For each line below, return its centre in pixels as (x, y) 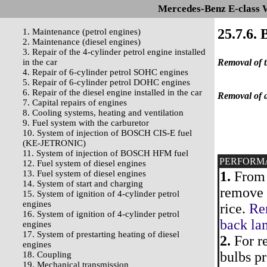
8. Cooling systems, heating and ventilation (103, 113)
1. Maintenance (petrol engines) (82, 32)
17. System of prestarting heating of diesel (101, 234)
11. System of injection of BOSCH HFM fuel (105, 153)
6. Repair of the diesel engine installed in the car (112, 92)
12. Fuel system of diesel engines (84, 163)
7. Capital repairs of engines (75, 103)
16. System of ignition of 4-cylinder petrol (101, 214)
